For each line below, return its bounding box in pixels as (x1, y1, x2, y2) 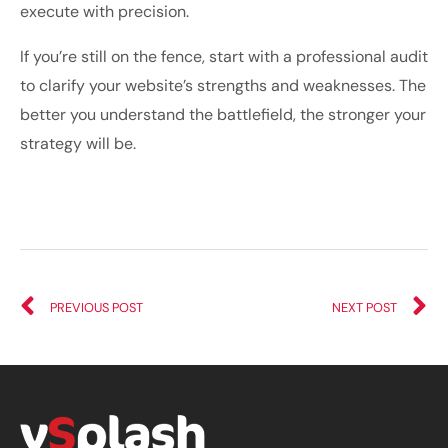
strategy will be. (20, 133, 136, 155)
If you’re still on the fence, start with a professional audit (20, 46, 428, 68)
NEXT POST (332, 299, 397, 317)
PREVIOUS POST (50, 299, 143, 317)
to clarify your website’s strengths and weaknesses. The (20, 75, 426, 97)
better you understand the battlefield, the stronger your (20, 104, 426, 126)
